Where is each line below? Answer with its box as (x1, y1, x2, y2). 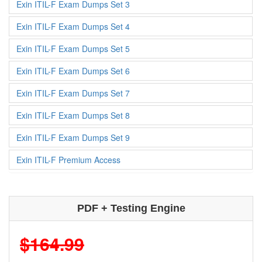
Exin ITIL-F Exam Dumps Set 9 (16, 132, 130, 143)
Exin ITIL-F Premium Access (16, 154, 120, 166)
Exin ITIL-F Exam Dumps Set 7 (16, 87, 130, 99)
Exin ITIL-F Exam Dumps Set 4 (16, 20, 130, 32)
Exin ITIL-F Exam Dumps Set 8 (16, 109, 130, 121)
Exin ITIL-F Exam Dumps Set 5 (16, 43, 130, 54)
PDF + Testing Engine (77, 202, 185, 214)
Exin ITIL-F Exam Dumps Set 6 (16, 65, 130, 77)
